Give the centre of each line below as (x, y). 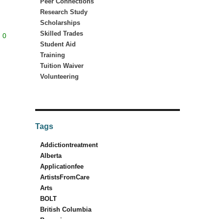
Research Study (64, 12)
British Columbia (66, 210)
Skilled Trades (61, 34)
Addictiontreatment (69, 145)
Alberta (51, 156)
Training (52, 55)
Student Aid (58, 44)
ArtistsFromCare (65, 177)
